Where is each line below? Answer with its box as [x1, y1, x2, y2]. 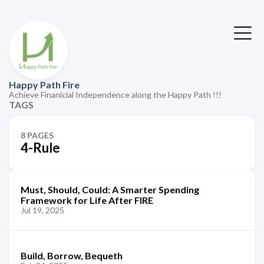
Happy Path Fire [9, 79, 80, 90]
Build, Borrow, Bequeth [21, 249, 123, 261]
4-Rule [21, 140, 60, 156]
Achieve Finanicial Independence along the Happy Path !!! [9, 90, 222, 100]
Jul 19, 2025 [21, 205, 64, 215]
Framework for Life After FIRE [21, 194, 153, 206]
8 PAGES [21, 130, 54, 140]
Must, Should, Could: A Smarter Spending [21, 184, 199, 195]
